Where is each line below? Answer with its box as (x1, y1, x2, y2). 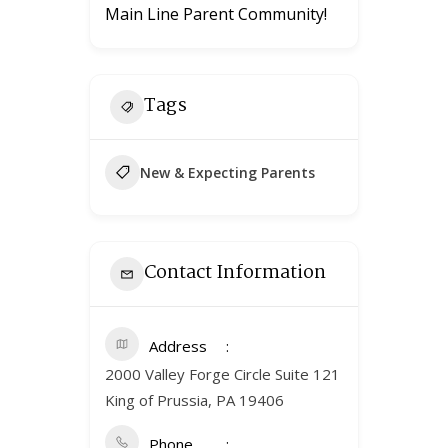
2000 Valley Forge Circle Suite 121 (105, 363, 340, 384)
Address (149, 335, 207, 356)
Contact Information (144, 258, 326, 289)
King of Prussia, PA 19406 (105, 389, 284, 410)
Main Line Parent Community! (105, 2, 327, 25)
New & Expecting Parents (140, 162, 315, 182)
